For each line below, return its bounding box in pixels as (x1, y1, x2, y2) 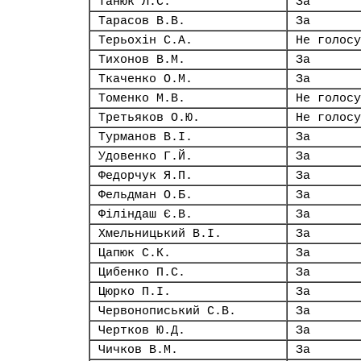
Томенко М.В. (98, 92, 185, 105)
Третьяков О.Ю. (98, 111, 200, 124)
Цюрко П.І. (98, 285, 171, 298)
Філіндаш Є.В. (98, 208, 193, 221)
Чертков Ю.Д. (98, 324, 185, 337)
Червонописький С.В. (98, 305, 236, 317)
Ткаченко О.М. (98, 73, 193, 85)
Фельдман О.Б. (98, 189, 193, 201)
